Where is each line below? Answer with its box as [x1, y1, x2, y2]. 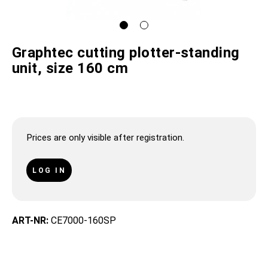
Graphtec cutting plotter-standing [12, 44, 240, 61]
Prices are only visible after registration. [26, 132, 184, 144]
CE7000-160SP [51, 215, 116, 227]
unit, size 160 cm [12, 60, 129, 77]
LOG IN [32, 166, 66, 175]
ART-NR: [12, 215, 51, 227]
